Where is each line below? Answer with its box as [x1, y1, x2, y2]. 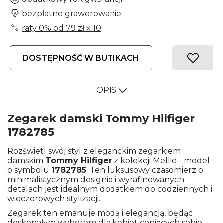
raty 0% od [22, 23, 66, 33]
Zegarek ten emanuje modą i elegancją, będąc [7, 208, 193, 218]
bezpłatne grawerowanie [22, 8, 121, 18]
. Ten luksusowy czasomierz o [86, 165, 203, 175]
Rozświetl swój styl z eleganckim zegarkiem [7, 146, 181, 156]
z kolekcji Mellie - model [112, 156, 210, 166]
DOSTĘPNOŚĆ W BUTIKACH [22, 53, 140, 63]
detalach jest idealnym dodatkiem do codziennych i [7, 184, 212, 194]
